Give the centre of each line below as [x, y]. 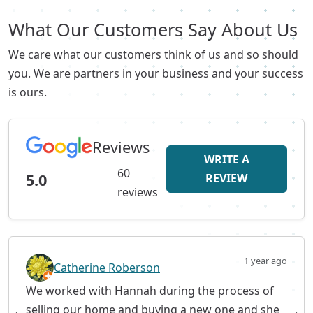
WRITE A [226, 159]
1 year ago [265, 261]
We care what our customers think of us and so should [153, 54]
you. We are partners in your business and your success [156, 73]
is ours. [28, 92]
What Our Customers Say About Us [153, 29]
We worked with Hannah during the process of [150, 291]
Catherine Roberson [107, 267]
